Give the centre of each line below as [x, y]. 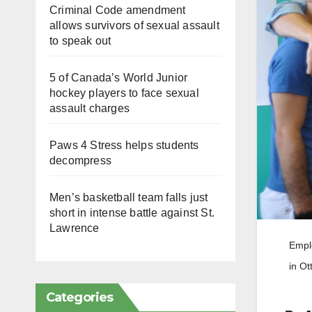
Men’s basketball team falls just [129, 197]
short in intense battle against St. [132, 212]
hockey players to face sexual [124, 93]
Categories [79, 297]
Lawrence [75, 228]
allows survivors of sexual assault [134, 25]
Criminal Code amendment [118, 10]
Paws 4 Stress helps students [124, 145]
